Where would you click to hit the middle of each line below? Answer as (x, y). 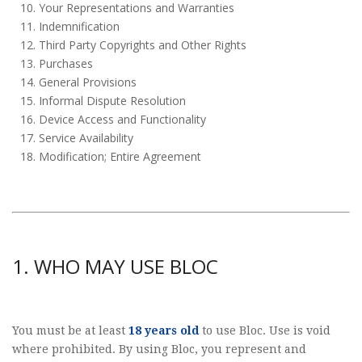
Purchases (65, 63)
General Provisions (87, 82)
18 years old (164, 330)
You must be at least (70, 330)
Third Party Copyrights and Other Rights (142, 45)
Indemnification (79, 26)
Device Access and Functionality (122, 119)
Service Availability (86, 138)
